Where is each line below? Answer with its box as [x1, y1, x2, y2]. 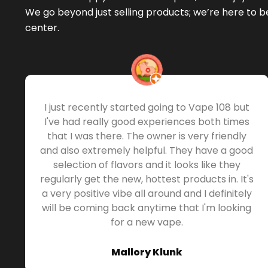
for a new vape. [110, 215, 183, 229]
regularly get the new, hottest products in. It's [39, 172, 254, 186]
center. [25, 20, 59, 35]
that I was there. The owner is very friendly [47, 129, 246, 143]
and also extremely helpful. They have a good [40, 143, 254, 157]
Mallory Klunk [111, 245, 182, 259]
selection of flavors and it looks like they [53, 157, 240, 172]
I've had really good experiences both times [44, 114, 249, 129]
